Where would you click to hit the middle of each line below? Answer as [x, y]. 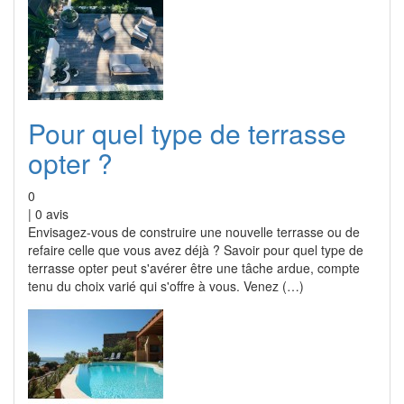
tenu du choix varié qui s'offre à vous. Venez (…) [166, 286]
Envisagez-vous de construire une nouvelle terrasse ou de [194, 232]
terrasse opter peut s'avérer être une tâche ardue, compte [194, 268]
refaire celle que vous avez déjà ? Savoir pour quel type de [196, 250]
